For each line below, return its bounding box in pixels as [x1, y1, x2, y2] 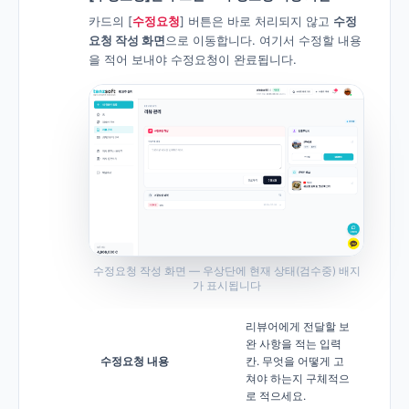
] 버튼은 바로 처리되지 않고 [180, 13, 333, 28]
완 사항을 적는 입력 [246, 337, 341, 351]
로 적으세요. [246, 389, 306, 404]
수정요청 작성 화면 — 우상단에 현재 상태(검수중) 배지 [92, 264, 361, 278]
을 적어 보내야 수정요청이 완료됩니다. [89, 51, 297, 67]
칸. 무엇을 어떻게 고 [246, 354, 344, 369]
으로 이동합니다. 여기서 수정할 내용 [165, 32, 362, 47]
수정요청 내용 [100, 354, 169, 369]
